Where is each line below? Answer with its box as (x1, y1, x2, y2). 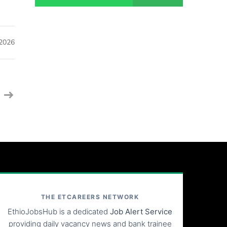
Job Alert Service (110, 206, 173, 216)
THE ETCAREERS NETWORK (41, 193, 139, 201)
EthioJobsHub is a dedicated (8, 206, 110, 216)
